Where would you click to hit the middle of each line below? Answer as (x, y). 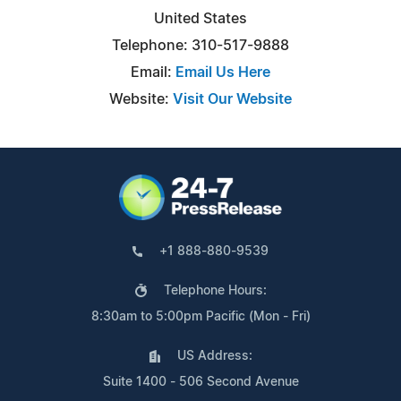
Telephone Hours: (215, 290)
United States (200, 18)
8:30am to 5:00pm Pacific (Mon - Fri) (200, 316)
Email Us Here (223, 72)
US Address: (214, 356)
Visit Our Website (232, 99)
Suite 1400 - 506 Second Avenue (200, 382)
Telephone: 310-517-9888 (200, 45)
